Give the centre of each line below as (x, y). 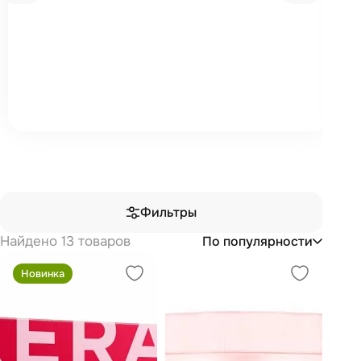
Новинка (43, 274)
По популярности (257, 241)
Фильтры (168, 212)
